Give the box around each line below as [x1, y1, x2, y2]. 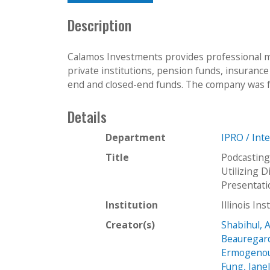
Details [67, 105, 107, 127]
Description [67, 14, 131, 36]
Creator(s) [105, 218, 155, 231]
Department [105, 130, 166, 144]
